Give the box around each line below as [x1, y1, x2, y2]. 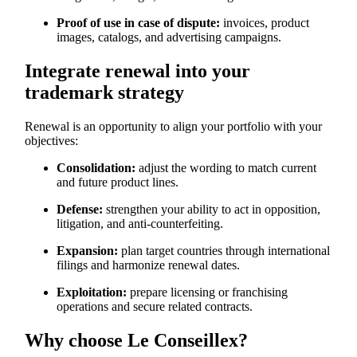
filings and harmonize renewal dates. [57, 257, 241, 272]
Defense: [57, 202, 104, 216]
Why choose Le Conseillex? [25, 329, 249, 351]
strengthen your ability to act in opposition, [103, 202, 321, 216]
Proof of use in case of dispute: [57, 16, 221, 30]
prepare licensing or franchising [127, 284, 288, 299]
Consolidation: [57, 160, 136, 175]
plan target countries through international [118, 243, 331, 257]
